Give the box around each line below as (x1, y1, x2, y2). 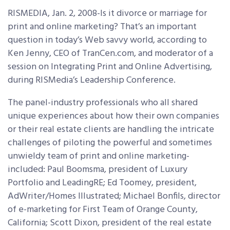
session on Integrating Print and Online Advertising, (8, 60, 212, 74)
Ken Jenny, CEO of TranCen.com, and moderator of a (8, 46, 213, 61)
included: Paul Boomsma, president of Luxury (8, 162, 187, 177)
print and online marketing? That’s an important (8, 20, 197, 34)
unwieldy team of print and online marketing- (8, 149, 189, 164)
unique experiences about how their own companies (8, 109, 219, 124)
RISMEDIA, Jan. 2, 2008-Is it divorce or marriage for (8, 6, 207, 21)
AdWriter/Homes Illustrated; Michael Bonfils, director (8, 189, 220, 204)
